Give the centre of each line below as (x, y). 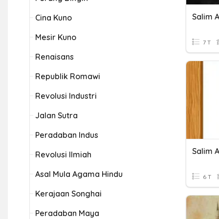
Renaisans (55, 57)
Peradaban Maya (67, 213)
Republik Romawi (68, 76)
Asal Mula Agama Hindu (79, 174)
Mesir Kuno (56, 37)
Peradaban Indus (67, 135)
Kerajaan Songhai (68, 194)
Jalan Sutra (56, 115)
